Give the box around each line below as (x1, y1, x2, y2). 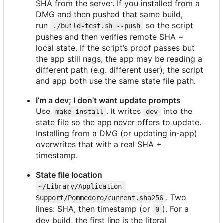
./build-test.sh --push (53, 21, 141, 30)
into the (160, 106, 195, 116)
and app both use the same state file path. (36, 75, 196, 86)
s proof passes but (124, 42, 195, 53)
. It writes (106, 106, 143, 116)
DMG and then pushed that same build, (36, 9, 183, 19)
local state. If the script (36, 42, 123, 53)
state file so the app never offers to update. (36, 117, 201, 127)
